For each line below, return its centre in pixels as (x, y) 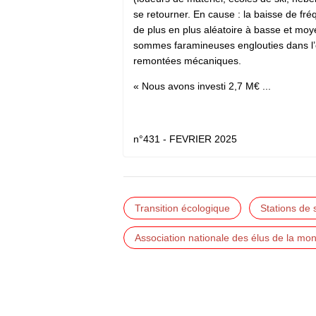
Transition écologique (182, 208)
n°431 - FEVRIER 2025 (185, 139)
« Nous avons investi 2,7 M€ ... (202, 86)
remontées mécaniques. (187, 60)
